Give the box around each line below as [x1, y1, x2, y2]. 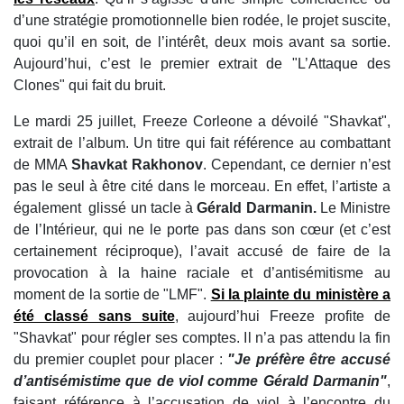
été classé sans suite [14, 308, 175, 325]
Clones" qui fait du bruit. [14, 78, 166, 94]
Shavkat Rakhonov [71, 157, 203, 173]
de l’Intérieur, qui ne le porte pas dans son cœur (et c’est [14, 222, 390, 238]
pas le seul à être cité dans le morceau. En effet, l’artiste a [14, 179, 390, 195]
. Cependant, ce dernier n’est [203, 157, 390, 173]
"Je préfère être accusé [227, 352, 391, 368]
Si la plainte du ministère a [210, 287, 391, 303]
